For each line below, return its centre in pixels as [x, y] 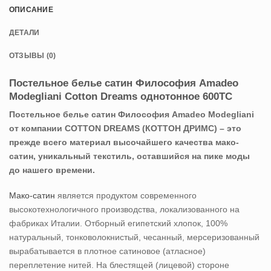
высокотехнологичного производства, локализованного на [124, 209]
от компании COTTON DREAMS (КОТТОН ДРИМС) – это [125, 129]
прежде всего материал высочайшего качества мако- [124, 142]
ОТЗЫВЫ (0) [33, 56]
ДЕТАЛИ [24, 33]
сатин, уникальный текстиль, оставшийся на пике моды [129, 156]
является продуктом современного [127, 195]
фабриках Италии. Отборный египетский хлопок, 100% [118, 223]
